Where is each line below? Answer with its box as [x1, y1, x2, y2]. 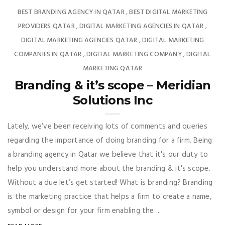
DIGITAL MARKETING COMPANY [86, 49, 182, 60]
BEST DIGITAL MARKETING [129, 7, 208, 18]
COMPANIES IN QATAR [14, 49, 82, 60]
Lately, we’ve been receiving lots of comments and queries [8, 120, 207, 133]
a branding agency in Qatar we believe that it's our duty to [8, 148, 208, 161]
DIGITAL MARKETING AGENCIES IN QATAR [79, 21, 204, 32]
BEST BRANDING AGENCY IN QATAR [17, 7, 125, 18]
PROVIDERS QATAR [18, 21, 75, 32]
